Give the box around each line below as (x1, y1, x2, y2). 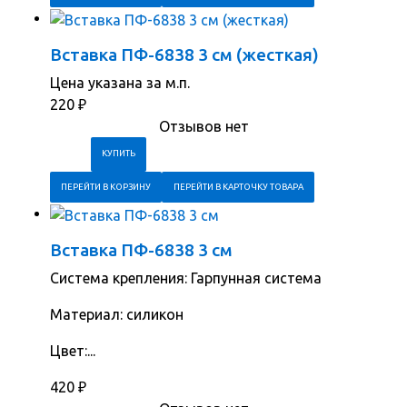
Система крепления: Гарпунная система (50, 269, 322, 286)
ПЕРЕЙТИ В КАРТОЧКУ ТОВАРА (173, 181, 303, 192)
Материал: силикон (50, 305, 184, 323)
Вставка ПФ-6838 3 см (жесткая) (50, 44, 319, 65)
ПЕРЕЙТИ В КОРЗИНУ (61, 181, 152, 192)
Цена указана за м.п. (50, 74, 190, 91)
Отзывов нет (159, 117, 249, 134)
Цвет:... (50, 342, 95, 359)
